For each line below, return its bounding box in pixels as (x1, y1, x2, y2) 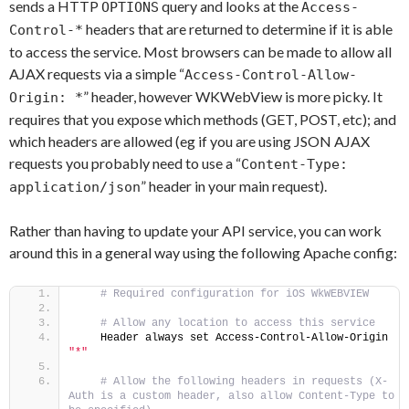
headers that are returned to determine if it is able (83, 20, 393, 37)
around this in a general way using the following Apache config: (9, 244, 397, 261)
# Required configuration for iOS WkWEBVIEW (94, 288, 369, 300)
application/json (9, 179, 141, 195)
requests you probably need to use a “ (9, 154, 241, 172)
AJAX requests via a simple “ (9, 65, 184, 82)
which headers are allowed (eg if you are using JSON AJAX (9, 132, 370, 150)
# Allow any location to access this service (94, 317, 375, 330)
